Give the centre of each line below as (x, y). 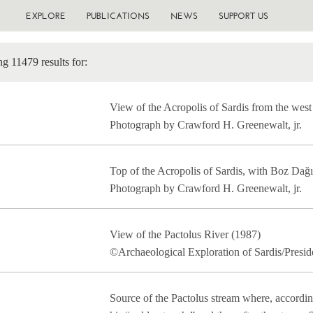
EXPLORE (45, 16)
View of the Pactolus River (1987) (185, 234)
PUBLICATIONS (118, 16)
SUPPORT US (243, 16)
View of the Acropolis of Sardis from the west (210, 107)
